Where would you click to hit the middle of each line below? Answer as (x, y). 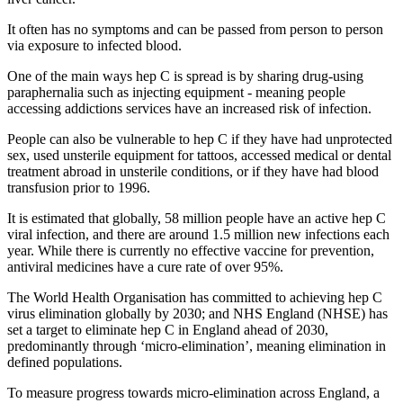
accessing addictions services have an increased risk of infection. (189, 108)
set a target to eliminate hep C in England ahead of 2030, (168, 329)
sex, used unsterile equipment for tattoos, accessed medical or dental (199, 155)
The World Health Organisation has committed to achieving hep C (195, 297)
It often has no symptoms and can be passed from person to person (195, 29)
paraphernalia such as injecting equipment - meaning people (176, 92)
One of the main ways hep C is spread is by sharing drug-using (185, 76)
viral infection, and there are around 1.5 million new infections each (198, 234)
